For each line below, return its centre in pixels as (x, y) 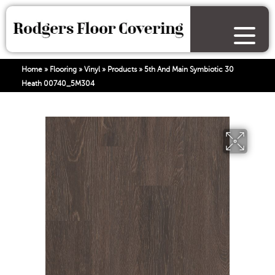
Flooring (63, 69)
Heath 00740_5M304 (58, 83)
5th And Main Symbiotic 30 (189, 69)
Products (122, 69)
